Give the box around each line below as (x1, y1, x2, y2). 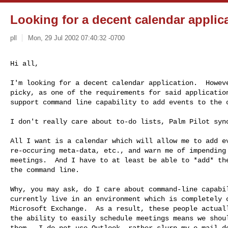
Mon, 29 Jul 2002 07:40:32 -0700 (27, 34, 125, 42)
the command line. (10, 165, 79, 174)
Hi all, (10, 59, 39, 68)
